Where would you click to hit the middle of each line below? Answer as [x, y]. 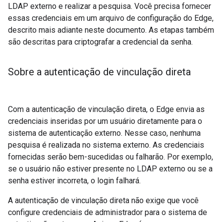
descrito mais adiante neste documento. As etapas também [111, 30]
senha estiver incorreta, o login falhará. [74, 181]
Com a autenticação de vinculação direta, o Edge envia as [106, 109]
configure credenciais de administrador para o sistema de [108, 212]
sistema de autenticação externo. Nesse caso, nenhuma [104, 133]
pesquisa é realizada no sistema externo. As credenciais [106, 145]
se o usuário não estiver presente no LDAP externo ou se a [110, 169]
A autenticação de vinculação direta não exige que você [103, 200]
